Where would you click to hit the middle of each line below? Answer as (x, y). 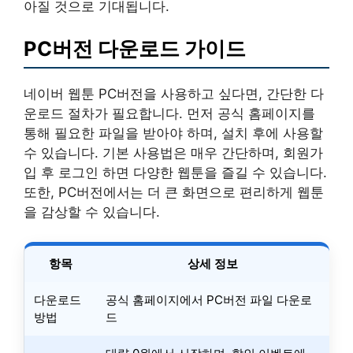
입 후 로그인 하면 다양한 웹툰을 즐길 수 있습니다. (175, 172)
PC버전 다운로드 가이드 (135, 48)
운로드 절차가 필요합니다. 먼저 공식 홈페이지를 (169, 113)
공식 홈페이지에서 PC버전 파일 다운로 (209, 300)
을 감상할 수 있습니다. (92, 212)
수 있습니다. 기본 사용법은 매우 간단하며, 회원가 (173, 152)
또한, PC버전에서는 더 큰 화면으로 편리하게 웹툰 (174, 192)
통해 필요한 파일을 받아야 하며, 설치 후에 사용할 (173, 133)
